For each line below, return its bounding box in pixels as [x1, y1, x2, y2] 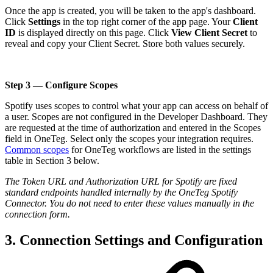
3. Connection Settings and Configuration [5, 232, 263, 249]
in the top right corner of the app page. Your [60, 16, 233, 27]
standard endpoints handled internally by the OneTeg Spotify [5, 187, 238, 198]
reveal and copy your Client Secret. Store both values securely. [5, 38, 245, 49]
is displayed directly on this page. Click [16, 27, 171, 38]
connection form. [5, 209, 70, 220]
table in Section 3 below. [5, 155, 99, 166]
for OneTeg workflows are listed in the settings [69, 144, 251, 155]
